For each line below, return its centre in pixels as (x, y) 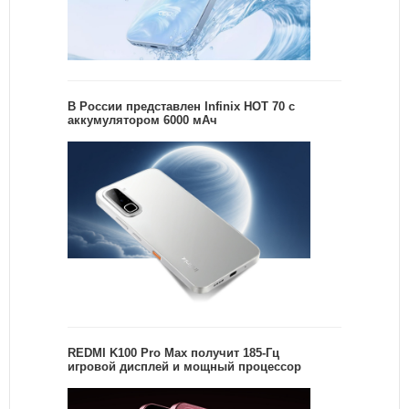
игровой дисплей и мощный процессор (184, 366)
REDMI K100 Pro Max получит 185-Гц (173, 352)
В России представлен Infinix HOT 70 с (181, 107)
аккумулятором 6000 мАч (142, 121)
